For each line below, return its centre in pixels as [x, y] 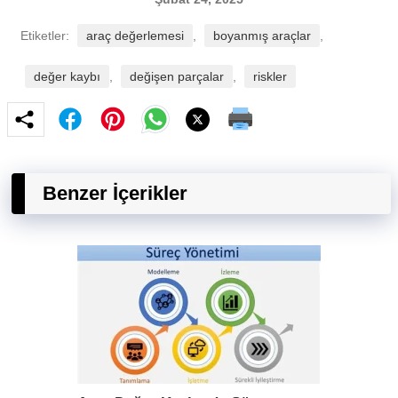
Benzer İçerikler [115, 193]
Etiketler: [47, 36]
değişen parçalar [177, 76]
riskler [270, 76]
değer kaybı [67, 76]
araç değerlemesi [135, 36]
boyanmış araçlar [262, 36]
